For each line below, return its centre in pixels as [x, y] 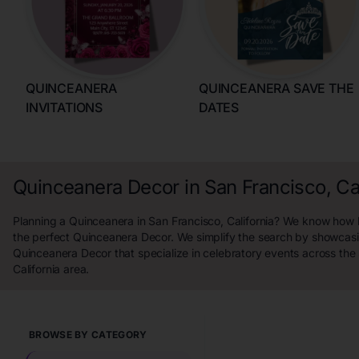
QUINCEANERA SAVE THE [276, 88]
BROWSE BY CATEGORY [88, 335]
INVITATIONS [65, 107]
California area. [51, 269]
